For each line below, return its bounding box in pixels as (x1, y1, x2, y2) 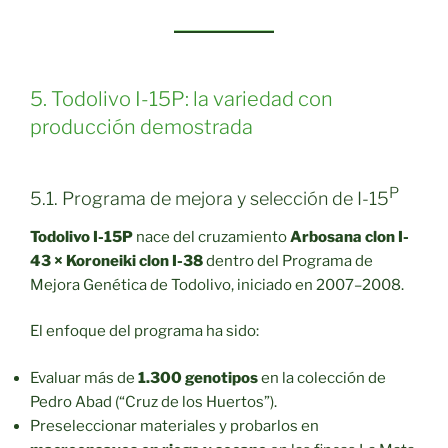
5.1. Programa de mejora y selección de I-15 (30, 188, 389, 210)
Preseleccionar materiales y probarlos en (30, 416, 319, 435)
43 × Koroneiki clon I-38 (30, 251, 203, 270)
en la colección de (258, 368, 386, 387)
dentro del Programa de (203, 251, 373, 270)
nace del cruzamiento (133, 227, 290, 246)
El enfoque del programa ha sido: (30, 322, 259, 341)
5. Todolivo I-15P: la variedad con (30, 87, 333, 112)
